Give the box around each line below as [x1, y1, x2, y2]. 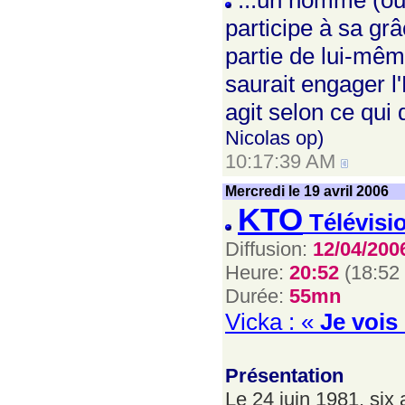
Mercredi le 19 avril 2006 [225, 184, 389, 199]
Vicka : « [225, 308, 320, 335]
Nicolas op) [225, 127, 324, 149]
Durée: [225, 285, 289, 307]
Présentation [225, 364, 344, 387]
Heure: [225, 261, 289, 284]
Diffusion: [225, 238, 313, 260]
